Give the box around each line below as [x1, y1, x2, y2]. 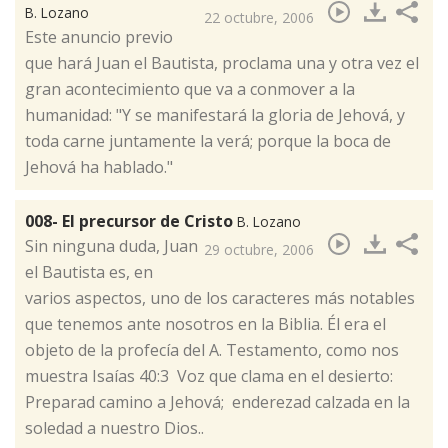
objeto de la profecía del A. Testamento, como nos [25, 339, 399, 362]
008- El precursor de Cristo [25, 210, 237, 233]
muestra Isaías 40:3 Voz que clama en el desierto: [25, 365, 397, 388]
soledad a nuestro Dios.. [25, 417, 204, 440]
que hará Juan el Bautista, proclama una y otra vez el [25, 52, 419, 75]
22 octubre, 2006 [204, 8, 314, 28]
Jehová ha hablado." [25, 156, 173, 179]
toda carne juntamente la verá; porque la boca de [25, 130, 391, 153]
